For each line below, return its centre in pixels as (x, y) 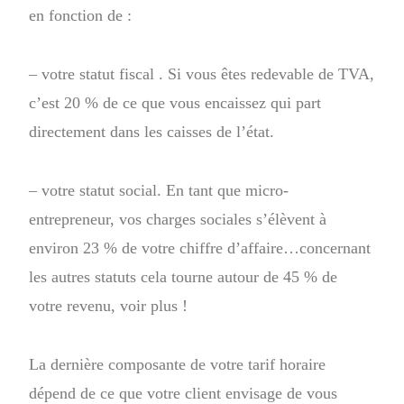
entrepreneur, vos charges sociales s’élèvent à (178, 219)
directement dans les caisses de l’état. (154, 131)
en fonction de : (83, 15)
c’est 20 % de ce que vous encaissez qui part (175, 102)
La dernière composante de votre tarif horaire (178, 364)
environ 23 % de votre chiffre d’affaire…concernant (200, 248)
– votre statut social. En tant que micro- (159, 190)
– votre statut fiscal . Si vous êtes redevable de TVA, (202, 73)
